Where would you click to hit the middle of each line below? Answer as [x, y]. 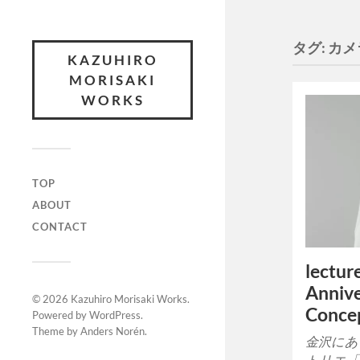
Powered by [61, 315]
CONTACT [60, 227]
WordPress [115, 315]
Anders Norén [112, 331]
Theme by [56, 331]
